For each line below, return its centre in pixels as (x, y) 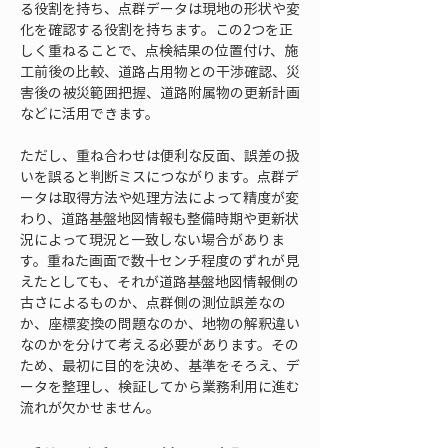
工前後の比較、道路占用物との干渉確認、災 (160, 71)
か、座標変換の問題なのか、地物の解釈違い (160, 323)
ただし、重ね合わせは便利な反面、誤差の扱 (160, 155)
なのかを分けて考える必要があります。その (159, 344)
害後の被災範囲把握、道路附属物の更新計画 (160, 92)
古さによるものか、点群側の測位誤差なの (153, 302)
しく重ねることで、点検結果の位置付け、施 (159, 50)
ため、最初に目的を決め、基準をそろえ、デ (160, 365)
